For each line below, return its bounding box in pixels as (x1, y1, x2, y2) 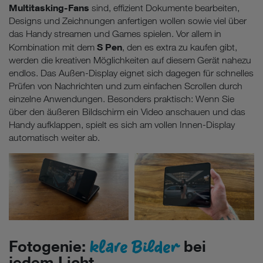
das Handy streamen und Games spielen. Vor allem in (9, 28, 221, 39)
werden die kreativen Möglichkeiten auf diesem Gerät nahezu (9, 54, 251, 66)
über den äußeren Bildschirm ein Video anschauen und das (9, 106, 245, 117)
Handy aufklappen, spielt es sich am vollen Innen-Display (9, 119, 235, 130)
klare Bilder (90, 235, 180, 257)
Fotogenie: (9, 237, 90, 256)
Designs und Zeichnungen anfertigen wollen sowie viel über (9, 15, 247, 26)
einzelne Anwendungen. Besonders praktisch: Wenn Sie (9, 93, 234, 104)
